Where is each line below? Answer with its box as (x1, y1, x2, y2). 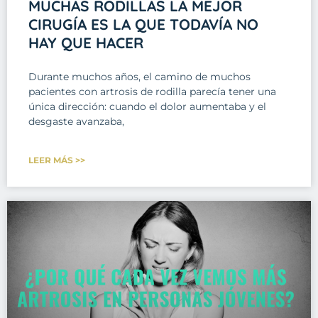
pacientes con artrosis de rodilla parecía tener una (28, 84, 276, 98)
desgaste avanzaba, (28, 114, 124, 128)
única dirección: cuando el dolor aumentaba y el (28, 99, 266, 113)
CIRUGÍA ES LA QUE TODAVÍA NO (28, 14, 258, 33)
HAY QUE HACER (28, 33, 143, 52)
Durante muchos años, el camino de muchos (28, 70, 251, 83)
